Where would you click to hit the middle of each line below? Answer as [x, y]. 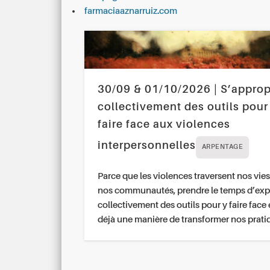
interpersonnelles [146, 146]
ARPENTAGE [222, 148]
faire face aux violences [164, 125]
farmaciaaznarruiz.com [131, 11]
